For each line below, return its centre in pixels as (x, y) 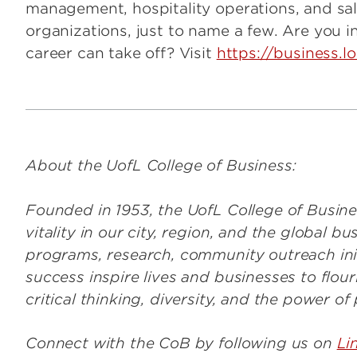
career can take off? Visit (121, 53)
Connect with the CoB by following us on (181, 343)
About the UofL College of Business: (161, 166)
